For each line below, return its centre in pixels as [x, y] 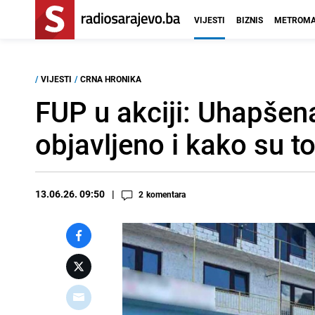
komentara [166, 194]
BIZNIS [250, 20]
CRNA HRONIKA [111, 79]
